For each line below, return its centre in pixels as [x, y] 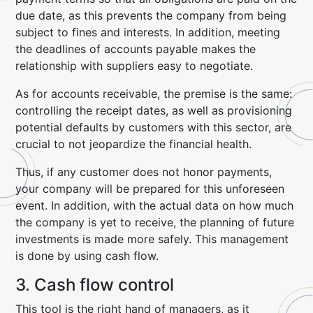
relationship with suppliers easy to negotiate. [134, 66]
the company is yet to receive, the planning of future [155, 222]
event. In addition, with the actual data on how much [155, 205]
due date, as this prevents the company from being [151, 15]
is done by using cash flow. [87, 256]
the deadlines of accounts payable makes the [136, 49]
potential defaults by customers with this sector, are [154, 127]
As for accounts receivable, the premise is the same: [154, 94]
